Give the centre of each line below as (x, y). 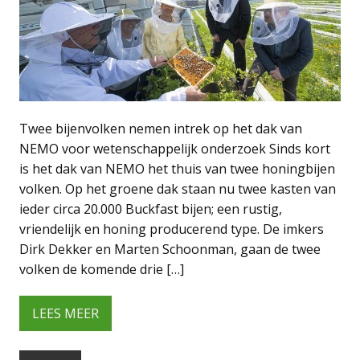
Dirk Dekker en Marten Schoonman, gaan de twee (170, 250)
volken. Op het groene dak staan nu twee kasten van (178, 189)
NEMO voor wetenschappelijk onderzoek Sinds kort (175, 149)
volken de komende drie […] (102, 270)
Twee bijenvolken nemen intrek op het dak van (161, 129)
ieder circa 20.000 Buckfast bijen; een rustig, (151, 209)
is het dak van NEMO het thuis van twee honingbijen (177, 169)
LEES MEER (65, 313)
